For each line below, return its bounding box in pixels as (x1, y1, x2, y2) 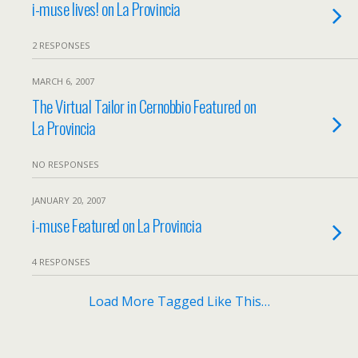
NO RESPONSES (32, 158, 99, 170)
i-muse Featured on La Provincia (32, 213, 202, 237)
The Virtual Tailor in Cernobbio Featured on (32, 93, 257, 118)
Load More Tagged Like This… (88, 292, 270, 310)
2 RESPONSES (32, 39, 90, 51)
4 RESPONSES (32, 256, 90, 268)
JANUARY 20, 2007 (32, 194, 105, 206)
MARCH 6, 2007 (32, 75, 94, 87)
